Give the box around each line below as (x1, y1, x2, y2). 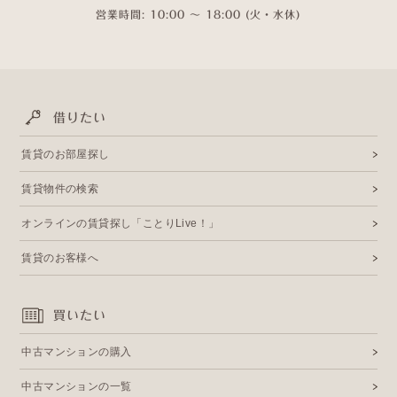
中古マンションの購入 (21, 346, 132, 358)
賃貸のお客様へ (21, 252, 99, 264)
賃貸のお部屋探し (21, 148, 110, 160)
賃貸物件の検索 (21, 183, 99, 195)
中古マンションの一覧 (21, 380, 132, 393)
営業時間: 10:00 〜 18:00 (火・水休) (96, 9, 301, 19)
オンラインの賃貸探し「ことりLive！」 (21, 217, 220, 230)
